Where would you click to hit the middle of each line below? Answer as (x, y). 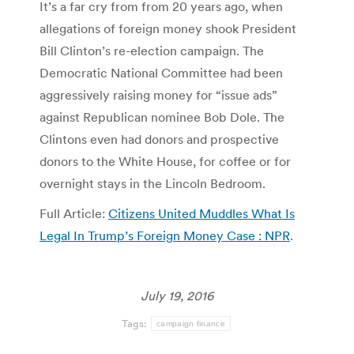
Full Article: (74, 213)
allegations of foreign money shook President (168, 28)
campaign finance (191, 323)
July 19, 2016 (177, 295)
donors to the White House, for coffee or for (165, 161)
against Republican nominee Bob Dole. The (162, 117)
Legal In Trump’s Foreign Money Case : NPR (165, 235)
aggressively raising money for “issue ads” (158, 94)
